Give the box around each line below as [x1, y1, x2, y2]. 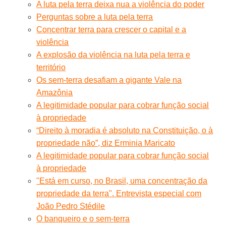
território [36, 63, 66, 72]
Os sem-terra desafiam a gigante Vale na [36, 75, 182, 84]
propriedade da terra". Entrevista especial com [36, 189, 202, 198]
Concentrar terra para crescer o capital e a [36, 25, 187, 34]
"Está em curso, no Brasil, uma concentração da [36, 176, 208, 185]
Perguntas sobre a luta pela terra [36, 12, 153, 21]
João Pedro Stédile [36, 201, 105, 210]
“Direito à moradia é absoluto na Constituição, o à [36, 126, 213, 135]
